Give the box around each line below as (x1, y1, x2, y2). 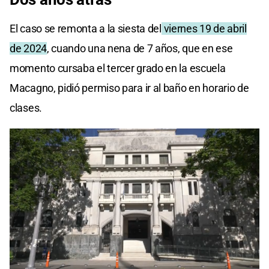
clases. (10, 101, 42, 114)
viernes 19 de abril (161, 22, 247, 35)
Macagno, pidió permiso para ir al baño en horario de (10, 81, 249, 94)
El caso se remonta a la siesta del (10, 22, 162, 35)
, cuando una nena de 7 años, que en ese (46, 41, 233, 55)
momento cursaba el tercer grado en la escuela (10, 61, 226, 74)
